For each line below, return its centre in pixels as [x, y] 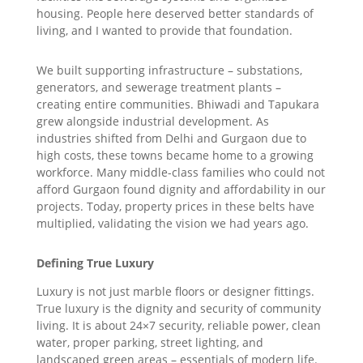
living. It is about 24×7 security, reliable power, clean [178, 326]
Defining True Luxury [95, 263]
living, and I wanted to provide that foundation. [164, 31]
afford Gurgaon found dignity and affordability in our [181, 190]
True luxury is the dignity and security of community [178, 309]
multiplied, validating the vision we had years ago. [172, 224]
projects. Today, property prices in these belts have [175, 207]
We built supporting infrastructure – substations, [169, 70]
